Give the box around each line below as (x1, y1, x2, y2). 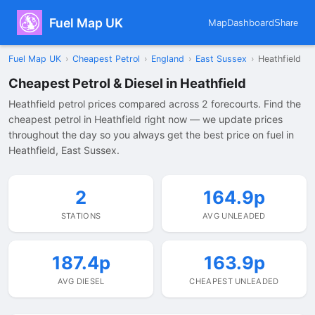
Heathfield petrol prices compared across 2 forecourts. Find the (8, 98, 301, 110)
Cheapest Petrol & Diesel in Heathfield (8, 75, 246, 91)
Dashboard (227, 17, 274, 28)
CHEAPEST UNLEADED (189, 276, 279, 286)
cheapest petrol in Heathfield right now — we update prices (8, 113, 283, 125)
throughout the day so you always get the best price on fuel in (8, 129, 294, 141)
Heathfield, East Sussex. (8, 144, 120, 156)
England (151, 53, 184, 64)
